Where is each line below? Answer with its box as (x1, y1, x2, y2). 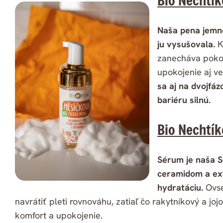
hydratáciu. (157, 182, 203, 194)
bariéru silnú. (157, 94, 211, 106)
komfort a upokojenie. (15, 210, 103, 222)
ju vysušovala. (157, 38, 218, 50)
